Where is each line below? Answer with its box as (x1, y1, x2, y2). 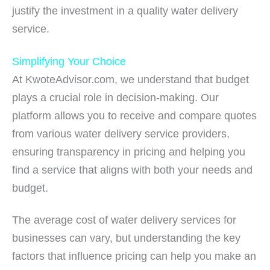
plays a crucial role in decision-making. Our (12, 91, 219, 104)
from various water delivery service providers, (12, 127, 230, 140)
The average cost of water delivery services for (12, 213, 236, 226)
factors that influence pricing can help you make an (12, 250, 256, 262)
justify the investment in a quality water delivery (12, 5, 238, 17)
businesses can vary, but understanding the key (12, 231, 240, 244)
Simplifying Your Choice (12, 55, 126, 67)
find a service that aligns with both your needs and (12, 163, 253, 176)
